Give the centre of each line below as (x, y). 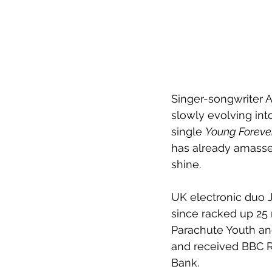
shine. (186, 164)
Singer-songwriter (217, 98)
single (188, 131)
